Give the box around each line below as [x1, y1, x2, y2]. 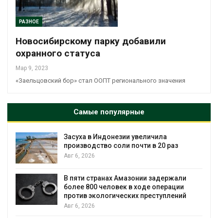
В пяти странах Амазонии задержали [64, 174, 186, 182]
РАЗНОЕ [19, 19, 39, 25]
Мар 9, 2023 [16, 65, 48, 72]
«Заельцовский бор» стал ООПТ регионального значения [16, 77, 185, 85]
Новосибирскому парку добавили [16, 36, 166, 47]
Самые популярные [73, 108, 145, 117]
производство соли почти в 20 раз [64, 142, 178, 150]
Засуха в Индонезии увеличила [64, 133, 167, 141]
